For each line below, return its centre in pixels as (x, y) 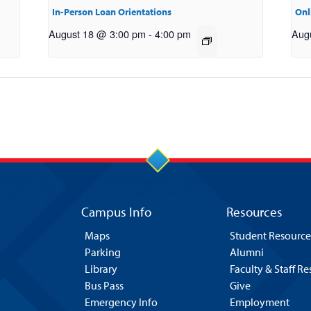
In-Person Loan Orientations (112, 12)
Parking (102, 252)
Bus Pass (104, 286)
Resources (254, 212)
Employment (260, 302)
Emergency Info (121, 302)
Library (101, 269)
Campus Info (116, 212)
